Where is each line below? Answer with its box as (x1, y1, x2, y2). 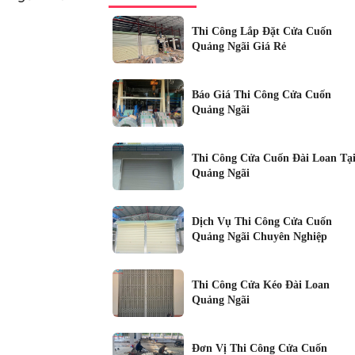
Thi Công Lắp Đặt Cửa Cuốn (191, 25, 332, 37)
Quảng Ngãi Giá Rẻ (191, 40, 286, 52)
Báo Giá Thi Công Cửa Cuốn (191, 88, 331, 101)
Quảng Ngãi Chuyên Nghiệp (191, 230, 327, 242)
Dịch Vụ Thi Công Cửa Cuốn (191, 215, 332, 227)
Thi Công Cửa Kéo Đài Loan (191, 278, 330, 291)
